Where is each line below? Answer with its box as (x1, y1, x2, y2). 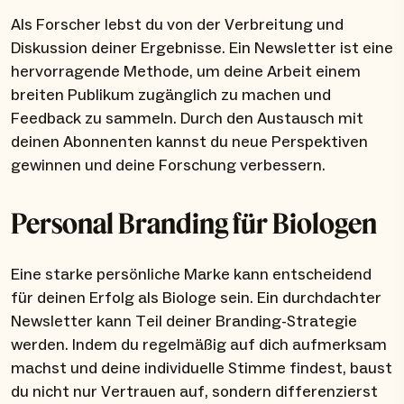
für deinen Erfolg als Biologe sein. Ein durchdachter (11, 288, 381, 309)
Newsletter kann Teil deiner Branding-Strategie (11, 311, 357, 333)
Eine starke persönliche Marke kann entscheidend (11, 264, 372, 286)
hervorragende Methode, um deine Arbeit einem (11, 61, 361, 83)
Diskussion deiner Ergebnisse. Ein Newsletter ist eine (11, 38, 393, 60)
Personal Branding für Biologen (11, 207, 377, 240)
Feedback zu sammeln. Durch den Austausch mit (11, 108, 363, 130)
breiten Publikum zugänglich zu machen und (11, 85, 331, 106)
